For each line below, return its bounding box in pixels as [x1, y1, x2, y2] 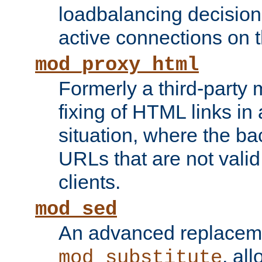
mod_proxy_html [35, 54, 199, 77]
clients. [58, 171, 120, 194]
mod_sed [35, 198, 117, 221]
